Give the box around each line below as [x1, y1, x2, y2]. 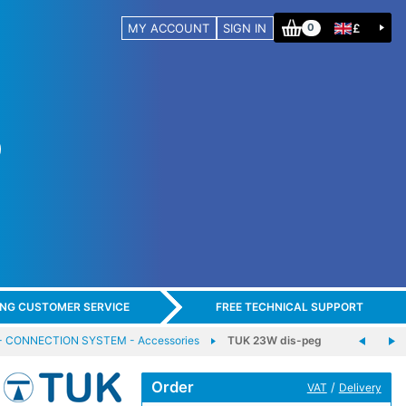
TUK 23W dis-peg [227, 333, 322, 347]
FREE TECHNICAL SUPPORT [215, 300, 363, 314]
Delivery [338, 380, 382, 394]
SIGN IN [223, 20, 267, 35]
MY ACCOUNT [128, 20, 210, 35]
